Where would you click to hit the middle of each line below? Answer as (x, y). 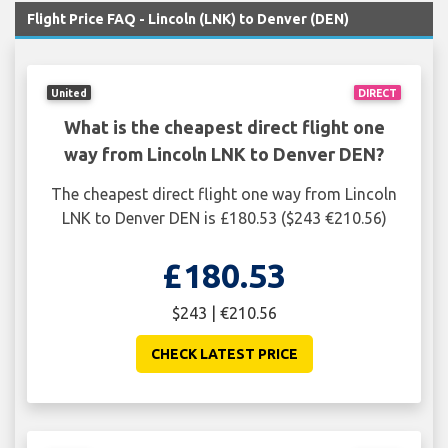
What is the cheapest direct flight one (224, 127)
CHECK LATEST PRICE (224, 354)
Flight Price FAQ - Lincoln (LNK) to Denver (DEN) (188, 19)
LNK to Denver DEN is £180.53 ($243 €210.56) (224, 218)
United (69, 92)
